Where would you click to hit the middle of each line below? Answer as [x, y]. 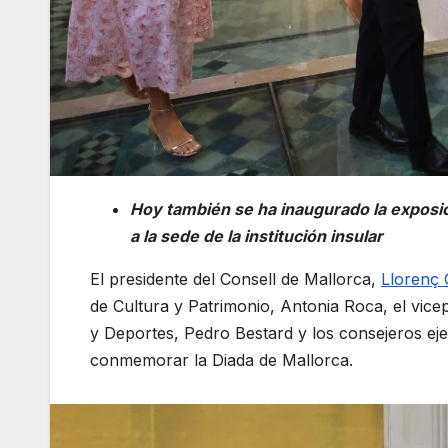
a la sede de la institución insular [256, 235]
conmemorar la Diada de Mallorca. [224, 359]
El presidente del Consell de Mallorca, [235, 278]
